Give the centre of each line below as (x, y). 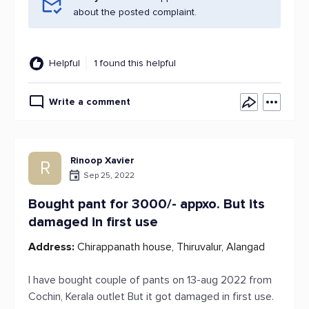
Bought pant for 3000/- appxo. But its (147, 204)
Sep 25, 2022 (109, 175)
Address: (51, 247)
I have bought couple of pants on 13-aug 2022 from (150, 280)
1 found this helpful (135, 63)
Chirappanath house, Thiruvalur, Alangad (170, 247)
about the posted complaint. (135, 12)
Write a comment (90, 102)
